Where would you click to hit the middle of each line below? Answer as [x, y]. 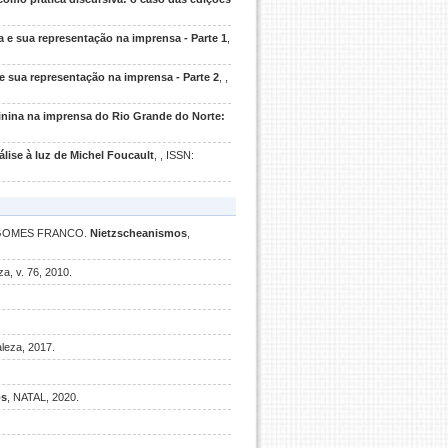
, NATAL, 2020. [43, 397]
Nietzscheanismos [138, 233]
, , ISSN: [174, 155]
